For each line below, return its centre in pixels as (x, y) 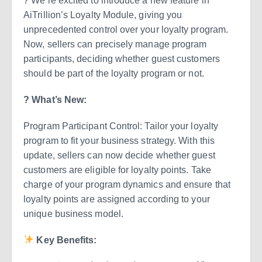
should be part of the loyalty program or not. (114, 73)
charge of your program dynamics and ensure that (127, 184)
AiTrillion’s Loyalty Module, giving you (103, 15)
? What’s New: (55, 99)
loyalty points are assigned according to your (117, 199)
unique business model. (73, 213)
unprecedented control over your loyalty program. (126, 29)
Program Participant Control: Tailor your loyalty (121, 126)
